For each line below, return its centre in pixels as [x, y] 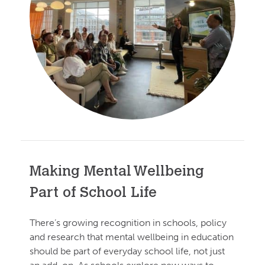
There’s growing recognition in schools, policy [128, 222]
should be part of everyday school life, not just [127, 251]
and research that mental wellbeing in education [132, 237]
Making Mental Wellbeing [117, 172]
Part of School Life [101, 193]
